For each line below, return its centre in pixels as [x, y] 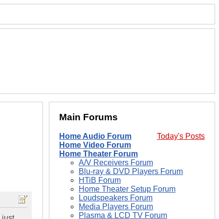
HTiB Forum [100, 180]
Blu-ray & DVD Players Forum [131, 172]
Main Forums [88, 117]
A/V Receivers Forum [116, 163]
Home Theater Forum [99, 154]
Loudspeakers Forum [116, 198]
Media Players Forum [116, 207]
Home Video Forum [95, 145]
